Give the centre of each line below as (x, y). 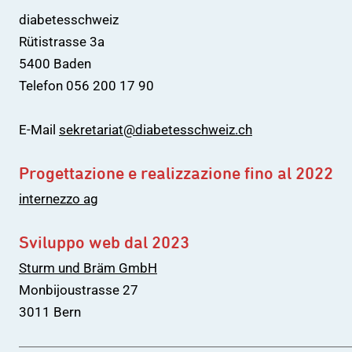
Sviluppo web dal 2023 (104, 242)
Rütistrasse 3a (62, 42)
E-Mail (39, 130)
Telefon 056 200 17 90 (86, 86)
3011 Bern (50, 312)
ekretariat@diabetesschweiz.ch (159, 130)
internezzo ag (59, 199)
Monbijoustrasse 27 (79, 290)
